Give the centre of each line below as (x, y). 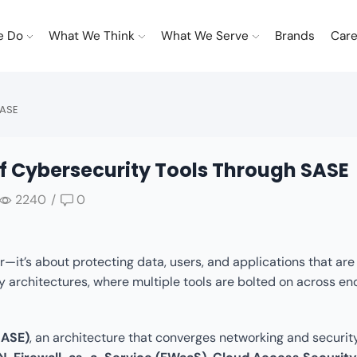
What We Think (92, 36)
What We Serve (204, 36)
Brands (294, 36)
